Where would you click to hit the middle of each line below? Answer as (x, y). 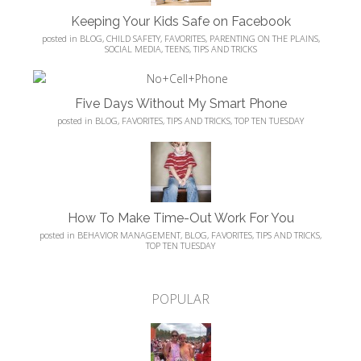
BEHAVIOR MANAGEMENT (129, 234)
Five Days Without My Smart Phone (180, 103)
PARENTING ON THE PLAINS (263, 38)
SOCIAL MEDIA (133, 48)
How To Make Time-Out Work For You (180, 218)
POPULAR (180, 299)
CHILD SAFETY (133, 38)
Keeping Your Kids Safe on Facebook (180, 21)
